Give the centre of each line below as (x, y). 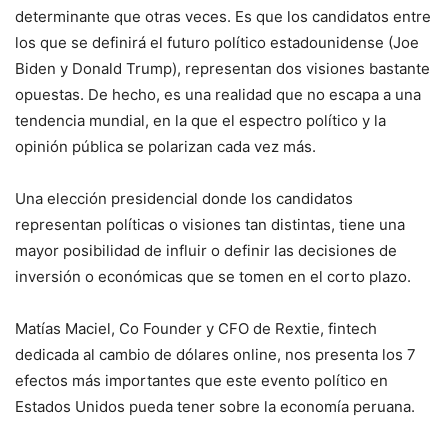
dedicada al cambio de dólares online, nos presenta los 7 (215, 354)
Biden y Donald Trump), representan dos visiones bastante (222, 68)
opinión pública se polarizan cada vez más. (165, 146)
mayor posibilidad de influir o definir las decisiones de (206, 250)
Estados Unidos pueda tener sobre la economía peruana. (215, 406)
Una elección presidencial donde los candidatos (184, 198)
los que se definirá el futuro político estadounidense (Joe (217, 42)
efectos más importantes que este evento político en (201, 380)
